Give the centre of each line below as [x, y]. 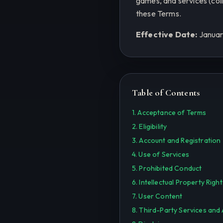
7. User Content [157, 196]
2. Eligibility [150, 126]
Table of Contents [166, 93]
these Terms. [159, 13]
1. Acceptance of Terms [169, 112]
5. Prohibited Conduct [167, 168]
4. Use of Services [161, 154]
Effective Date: [167, 34]
